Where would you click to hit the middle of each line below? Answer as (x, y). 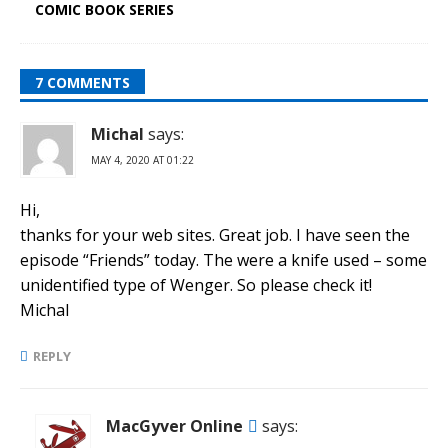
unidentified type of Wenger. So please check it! (196, 284)
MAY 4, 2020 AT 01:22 (142, 159)
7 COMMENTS (82, 82)
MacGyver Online (174, 425)
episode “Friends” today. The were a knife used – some (223, 259)
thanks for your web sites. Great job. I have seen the (215, 234)
